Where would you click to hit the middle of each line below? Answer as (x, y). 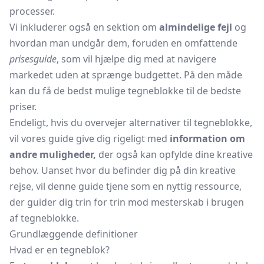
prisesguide (33, 59)
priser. (23, 107)
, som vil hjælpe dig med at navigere (136, 59)
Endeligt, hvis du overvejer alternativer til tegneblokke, (131, 123)
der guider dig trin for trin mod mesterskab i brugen (127, 202)
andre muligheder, (53, 154)
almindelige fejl (196, 27)
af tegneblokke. (44, 218)
